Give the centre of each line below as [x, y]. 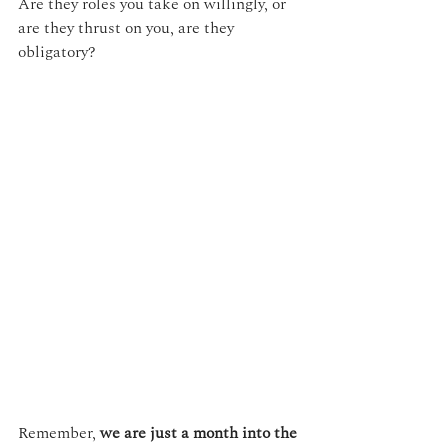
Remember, [59, 432]
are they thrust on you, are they [128, 28]
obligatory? [57, 52]
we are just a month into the [200, 432]
